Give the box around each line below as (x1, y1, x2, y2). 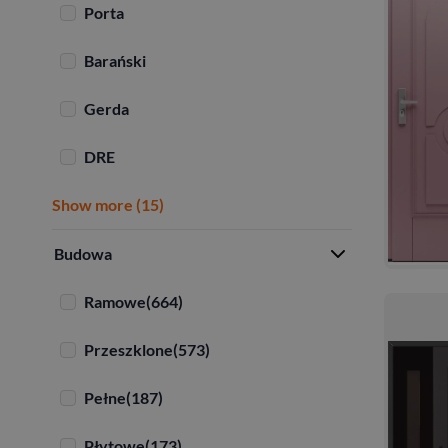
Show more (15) (52, 194, 164, 214)
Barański (84, 50, 146, 70)
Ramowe (84, 291, 146, 311)
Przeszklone (84, 339, 173, 359)
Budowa (54, 243, 112, 263)
